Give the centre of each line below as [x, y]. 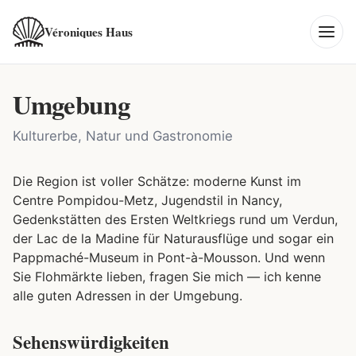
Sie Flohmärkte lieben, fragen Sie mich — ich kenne [167, 277]
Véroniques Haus [89, 32]
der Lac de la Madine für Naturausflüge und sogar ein [173, 238]
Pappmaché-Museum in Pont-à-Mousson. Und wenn [169, 257]
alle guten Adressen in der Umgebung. [128, 296]
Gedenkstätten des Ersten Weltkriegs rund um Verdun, [175, 219]
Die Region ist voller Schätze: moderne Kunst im [157, 181]
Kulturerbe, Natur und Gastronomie [123, 136]
